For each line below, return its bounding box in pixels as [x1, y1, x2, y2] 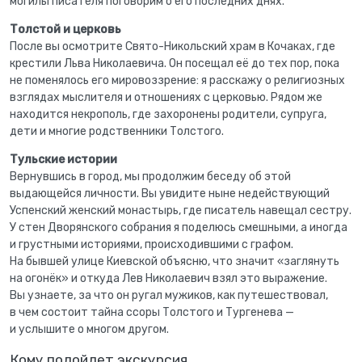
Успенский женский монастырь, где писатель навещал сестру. [10, 204, 351, 218]
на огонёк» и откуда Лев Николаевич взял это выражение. [10, 271, 327, 286]
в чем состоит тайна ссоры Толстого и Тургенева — [10, 305, 294, 320]
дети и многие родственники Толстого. [10, 124, 224, 139]
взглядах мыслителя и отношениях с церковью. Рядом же [10, 90, 322, 105]
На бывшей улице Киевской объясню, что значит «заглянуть [10, 255, 339, 269]
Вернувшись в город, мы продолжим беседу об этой [10, 170, 291, 184]
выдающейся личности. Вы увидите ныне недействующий [10, 187, 330, 201]
